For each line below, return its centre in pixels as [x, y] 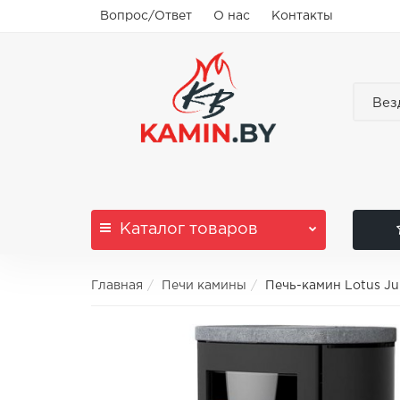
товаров [221, 229]
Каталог [152, 229]
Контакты [302, 16]
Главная [117, 286]
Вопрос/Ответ [146, 16]
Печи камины [204, 286]
